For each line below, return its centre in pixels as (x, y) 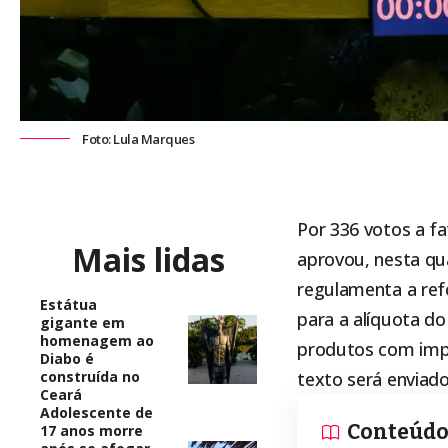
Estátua (68, 304)
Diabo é (67, 358)
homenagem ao (97, 340)
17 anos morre (91, 430)
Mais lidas (149, 259)
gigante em (82, 322)
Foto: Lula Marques (138, 139)
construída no (90, 376)
